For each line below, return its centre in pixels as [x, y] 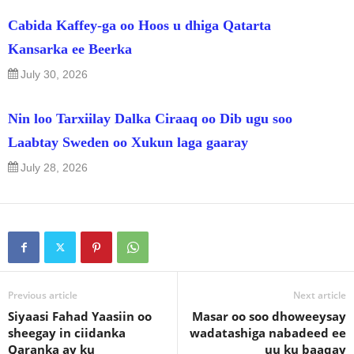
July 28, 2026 [54, 168]
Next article [320, 296]
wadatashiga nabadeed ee [268, 333]
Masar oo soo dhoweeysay [269, 316]
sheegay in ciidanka [67, 333]
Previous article [43, 296]
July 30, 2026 [54, 75]
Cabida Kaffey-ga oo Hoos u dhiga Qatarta [139, 26]
